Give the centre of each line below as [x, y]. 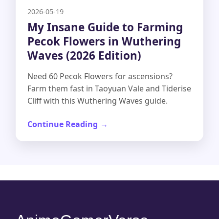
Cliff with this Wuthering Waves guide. [98, 100]
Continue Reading [63, 124]
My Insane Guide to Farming [105, 27]
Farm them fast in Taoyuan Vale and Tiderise [109, 88]
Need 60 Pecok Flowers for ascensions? [100, 76]
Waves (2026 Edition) [84, 55]
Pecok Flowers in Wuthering [104, 41]
